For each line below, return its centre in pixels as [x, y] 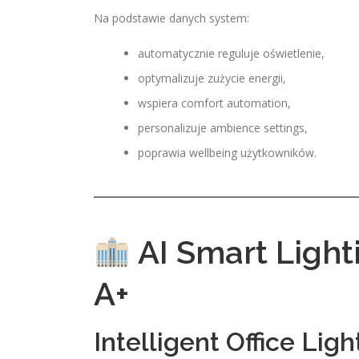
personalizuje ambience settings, [223, 128]
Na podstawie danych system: [171, 18]
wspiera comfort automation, [214, 103]
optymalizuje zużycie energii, [212, 78]
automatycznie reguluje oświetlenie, [231, 53]
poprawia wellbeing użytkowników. [227, 153]
